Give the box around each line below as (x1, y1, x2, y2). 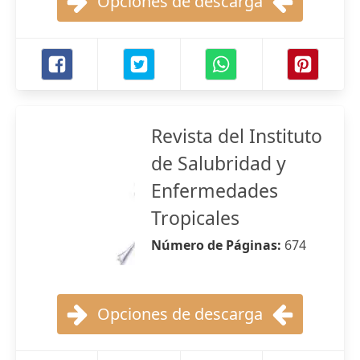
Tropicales (151, 205, 239, 231)
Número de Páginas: (151, 236, 284, 254)
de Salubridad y (151, 150, 286, 176)
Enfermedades (151, 178, 278, 203)
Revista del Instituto (151, 123, 322, 149)
